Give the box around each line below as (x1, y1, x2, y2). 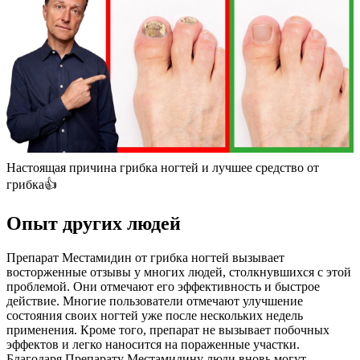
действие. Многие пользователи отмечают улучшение (6, 294, 303, 309)
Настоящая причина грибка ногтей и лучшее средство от (6, 161, 319, 175)
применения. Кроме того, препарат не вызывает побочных (6, 323, 329, 337)
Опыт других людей (6, 213, 181, 235)
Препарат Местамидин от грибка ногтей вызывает (6, 251, 284, 265)
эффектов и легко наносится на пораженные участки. (6, 337, 300, 352)
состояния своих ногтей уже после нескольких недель (6, 309, 303, 323)
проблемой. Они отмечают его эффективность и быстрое (6, 280, 320, 294)
